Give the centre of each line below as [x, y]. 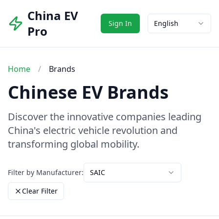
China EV [53, 15]
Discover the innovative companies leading [105, 117]
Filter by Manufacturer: [46, 172]
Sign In [120, 23]
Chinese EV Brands [88, 92]
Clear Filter [40, 191]
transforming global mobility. [74, 144]
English [166, 23]
